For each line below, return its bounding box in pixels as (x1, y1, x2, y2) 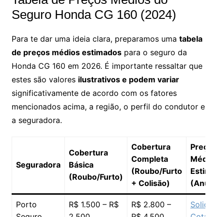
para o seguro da (121, 47, 187, 57)
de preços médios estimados (11, 47, 122, 57)
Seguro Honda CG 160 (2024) (11, 7, 176, 22)
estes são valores (11, 74, 78, 84)
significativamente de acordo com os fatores (11, 88, 177, 98)
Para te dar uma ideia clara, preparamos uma (11, 33, 179, 44)
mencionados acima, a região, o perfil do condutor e (11, 101, 205, 111)
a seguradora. (11, 115, 62, 125)
